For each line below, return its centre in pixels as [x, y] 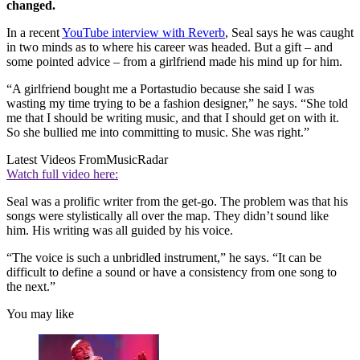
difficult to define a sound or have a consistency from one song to [172, 272]
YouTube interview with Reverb [143, 33]
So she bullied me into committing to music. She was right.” [158, 133]
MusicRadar [137, 160]
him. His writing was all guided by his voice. [120, 231]
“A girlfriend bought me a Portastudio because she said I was [160, 89]
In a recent [34, 33]
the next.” [31, 287]
